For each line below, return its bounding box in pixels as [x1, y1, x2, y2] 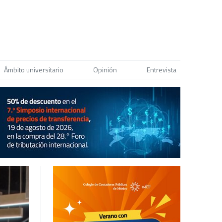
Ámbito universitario [4, 64, 63, 75]
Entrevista [147, 64, 176, 75]
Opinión [93, 64, 117, 75]
